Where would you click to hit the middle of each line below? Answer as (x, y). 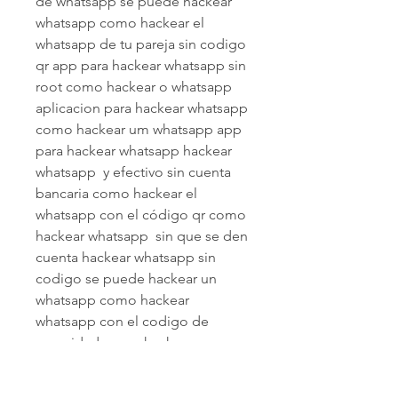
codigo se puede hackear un (126, 278)
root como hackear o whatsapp (134, 86)
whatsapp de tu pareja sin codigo (141, 44)
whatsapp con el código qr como (141, 214)
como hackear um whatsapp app (139, 129)
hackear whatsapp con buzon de (138, 385)
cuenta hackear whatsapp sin (126, 257)
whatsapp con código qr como (133, 363)
